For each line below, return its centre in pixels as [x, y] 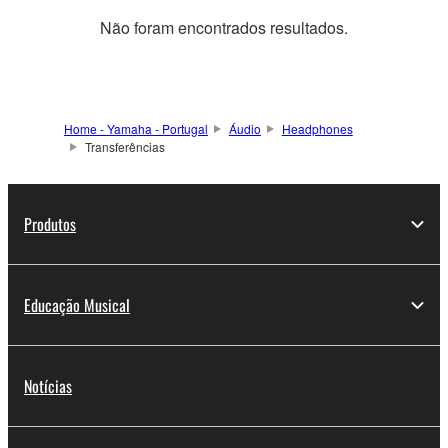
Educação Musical [77, 305]
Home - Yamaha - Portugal [136, 129]
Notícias [48, 386]
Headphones [317, 129]
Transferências [124, 147]
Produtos [50, 224]
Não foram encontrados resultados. [224, 28]
